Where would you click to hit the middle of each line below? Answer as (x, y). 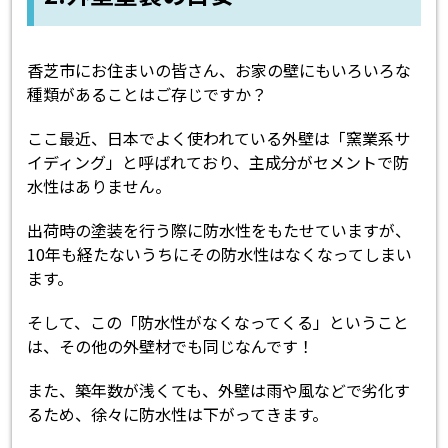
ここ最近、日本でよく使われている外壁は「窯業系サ (219, 138)
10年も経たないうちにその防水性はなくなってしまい (220, 254)
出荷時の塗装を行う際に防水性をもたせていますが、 (219, 230)
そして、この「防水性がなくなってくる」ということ (218, 322)
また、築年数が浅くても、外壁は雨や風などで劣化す (219, 390)
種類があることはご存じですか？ (147, 94)
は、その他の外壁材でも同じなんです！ (171, 346)
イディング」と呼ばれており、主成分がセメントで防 (218, 162)
